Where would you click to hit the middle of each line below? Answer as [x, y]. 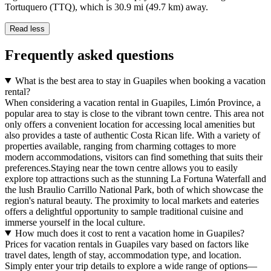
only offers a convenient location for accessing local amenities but [130, 124]
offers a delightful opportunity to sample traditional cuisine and [124, 211]
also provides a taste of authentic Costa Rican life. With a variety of [132, 135]
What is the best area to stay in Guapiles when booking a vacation [140, 80]
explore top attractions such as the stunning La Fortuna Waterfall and [135, 178]
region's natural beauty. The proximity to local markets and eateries [132, 200]
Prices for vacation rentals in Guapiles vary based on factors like [127, 244]
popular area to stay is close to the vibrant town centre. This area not [134, 113]
